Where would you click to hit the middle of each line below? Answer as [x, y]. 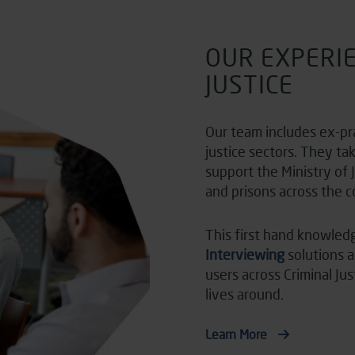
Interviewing [245, 255]
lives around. [244, 294]
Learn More [238, 334]
